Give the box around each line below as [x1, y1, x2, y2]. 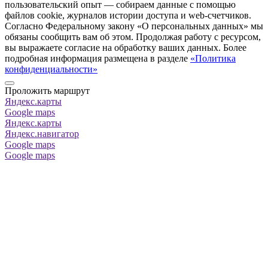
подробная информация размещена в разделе [5, 53, 190, 64]
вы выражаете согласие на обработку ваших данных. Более [5, 42, 246, 53]
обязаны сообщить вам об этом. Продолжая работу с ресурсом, [5, 32, 261, 42]
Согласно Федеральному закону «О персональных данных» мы [5, 21, 263, 32]
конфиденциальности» [5, 64, 98, 75]
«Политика [190, 53, 236, 64]
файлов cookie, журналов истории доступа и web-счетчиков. [5, 10, 251, 21]
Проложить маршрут [5, 86, 90, 96]
